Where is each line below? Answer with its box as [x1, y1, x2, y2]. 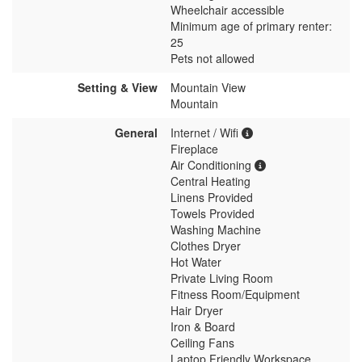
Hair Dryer [170, 301, 223, 318]
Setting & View [78, 78, 158, 95]
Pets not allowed [170, 49, 255, 66]
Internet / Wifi [170, 124, 242, 141]
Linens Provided [170, 188, 253, 205]
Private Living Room [170, 269, 273, 286]
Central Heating [170, 172, 250, 189]
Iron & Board [170, 318, 235, 335]
